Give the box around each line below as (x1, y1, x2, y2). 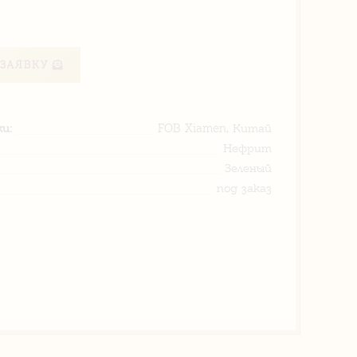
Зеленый (225, 161, 272, 175)
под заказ (217, 181, 272, 195)
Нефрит (223, 141, 272, 155)
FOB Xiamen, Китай (158, 121, 272, 135)
